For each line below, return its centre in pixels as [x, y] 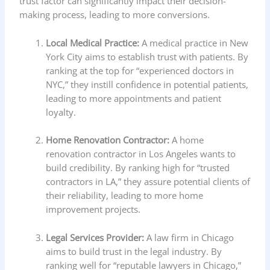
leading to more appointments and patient [134, 98]
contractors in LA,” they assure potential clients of [148, 182]
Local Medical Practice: [93, 42]
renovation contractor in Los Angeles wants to [141, 154]
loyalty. [61, 112]
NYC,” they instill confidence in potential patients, [147, 84]
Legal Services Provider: [95, 237]
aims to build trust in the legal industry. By [134, 251]
